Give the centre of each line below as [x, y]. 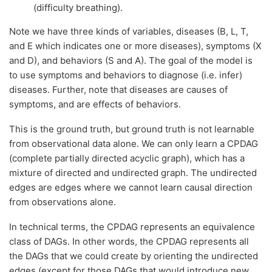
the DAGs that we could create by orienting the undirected [134, 256]
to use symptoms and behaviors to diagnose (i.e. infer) [126, 75]
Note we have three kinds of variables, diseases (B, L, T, [129, 31]
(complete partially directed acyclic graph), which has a [127, 158]
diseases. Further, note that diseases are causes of [118, 89]
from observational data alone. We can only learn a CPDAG [134, 144]
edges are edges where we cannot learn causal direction [131, 188]
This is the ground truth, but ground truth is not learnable [132, 129]
